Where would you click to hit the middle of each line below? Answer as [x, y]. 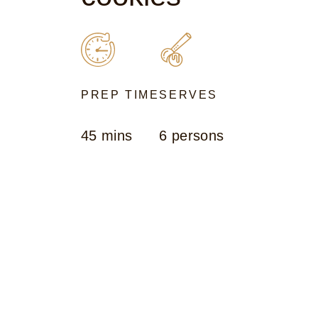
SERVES [189, 94]
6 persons [192, 135]
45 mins [107, 135]
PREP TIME [120, 94]
